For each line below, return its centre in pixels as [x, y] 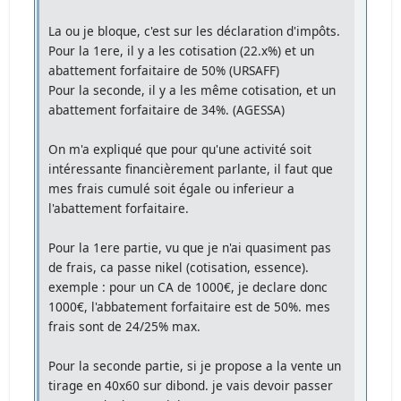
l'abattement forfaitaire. [119, 208]
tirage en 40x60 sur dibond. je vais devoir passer [191, 385]
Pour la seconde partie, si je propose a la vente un [195, 365]
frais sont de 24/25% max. [125, 326]
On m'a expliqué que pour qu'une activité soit [180, 149]
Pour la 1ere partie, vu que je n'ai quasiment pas [190, 247]
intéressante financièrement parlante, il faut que [191, 168]
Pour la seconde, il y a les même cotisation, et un [192, 90]
